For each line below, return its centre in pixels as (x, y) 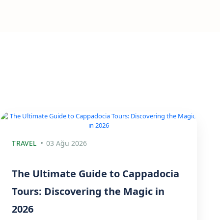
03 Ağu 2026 (67, 143)
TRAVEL (24, 143)
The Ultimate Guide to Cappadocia (96, 174)
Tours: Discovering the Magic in (88, 191)
